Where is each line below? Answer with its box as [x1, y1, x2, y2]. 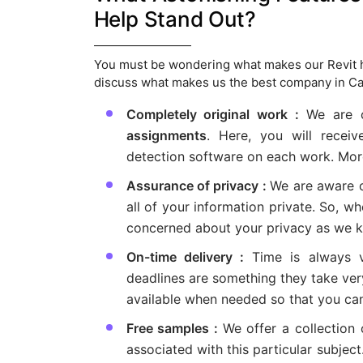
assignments [126, 127, 207, 144]
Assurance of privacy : [126, 177, 271, 194]
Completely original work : [126, 106, 306, 123]
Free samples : [126, 320, 223, 337]
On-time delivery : [126, 249, 252, 266]
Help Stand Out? [93, 6, 256, 32]
